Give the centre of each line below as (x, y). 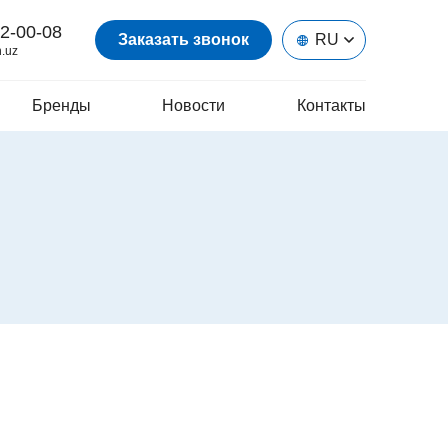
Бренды (61, 105)
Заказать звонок (183, 39)
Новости (193, 105)
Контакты (331, 105)
